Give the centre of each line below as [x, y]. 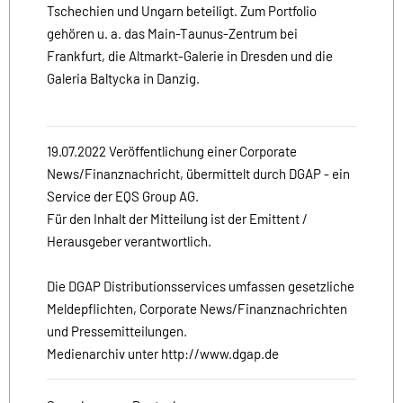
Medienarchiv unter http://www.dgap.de [163, 353]
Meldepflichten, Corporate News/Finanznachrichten [197, 308]
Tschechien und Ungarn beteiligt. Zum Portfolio [182, 10]
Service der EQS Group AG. [123, 196]
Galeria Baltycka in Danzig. [123, 78]
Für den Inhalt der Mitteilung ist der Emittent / [177, 218]
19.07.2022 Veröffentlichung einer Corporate [172, 151]
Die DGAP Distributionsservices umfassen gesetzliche [201, 286]
